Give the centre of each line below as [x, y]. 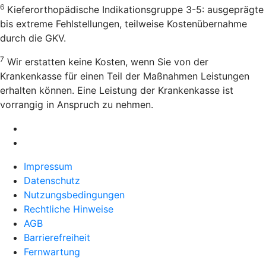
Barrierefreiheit [57, 237]
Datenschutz [52, 180]
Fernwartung [52, 251]
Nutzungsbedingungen [74, 194]
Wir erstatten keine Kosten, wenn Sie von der [106, 61]
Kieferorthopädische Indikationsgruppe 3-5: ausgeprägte [134, 9]
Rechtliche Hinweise [69, 209]
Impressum [48, 166]
